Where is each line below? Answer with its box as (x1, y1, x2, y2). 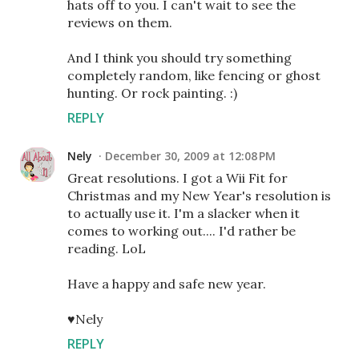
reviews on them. (67, 14, 172, 30)
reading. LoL (67, 240, 146, 256)
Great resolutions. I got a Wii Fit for (67, 170, 288, 186)
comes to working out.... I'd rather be (67, 223, 296, 239)
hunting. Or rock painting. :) (67, 85, 237, 101)
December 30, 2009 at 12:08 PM (105, 148, 276, 163)
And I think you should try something (67, 50, 292, 66)
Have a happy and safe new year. (67, 276, 266, 292)
